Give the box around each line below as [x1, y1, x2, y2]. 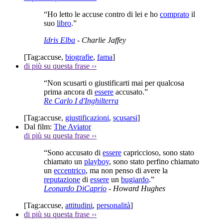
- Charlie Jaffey [75, 35, 126, 44]
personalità [97, 201, 130, 210]
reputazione [44, 175, 80, 184]
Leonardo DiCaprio [44, 184, 107, 193]
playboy [84, 157, 109, 166]
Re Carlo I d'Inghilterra [44, 96, 118, 105]
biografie [65, 52, 93, 61]
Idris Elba [44, 35, 75, 44]
